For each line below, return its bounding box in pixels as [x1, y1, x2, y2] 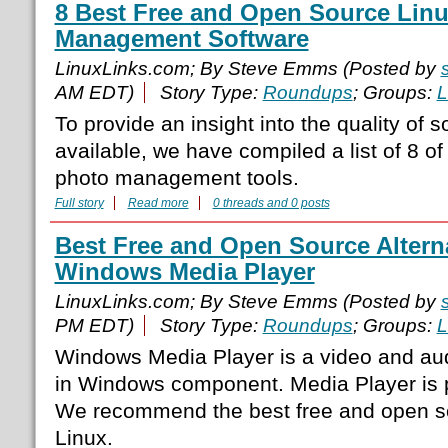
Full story [54, 196, 104, 211]
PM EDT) [54, 315, 134, 337]
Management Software [54, 25, 309, 53]
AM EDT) [54, 82, 134, 104]
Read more [127, 196, 189, 211]
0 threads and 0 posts [212, 196, 330, 211]
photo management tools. [54, 166, 299, 190]
